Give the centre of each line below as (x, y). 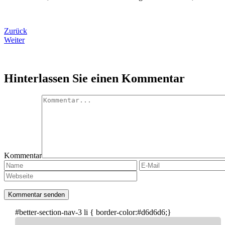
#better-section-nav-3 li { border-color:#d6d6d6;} (93, 212)
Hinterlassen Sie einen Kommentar (94, 78)
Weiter (14, 40)
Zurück (16, 31)
